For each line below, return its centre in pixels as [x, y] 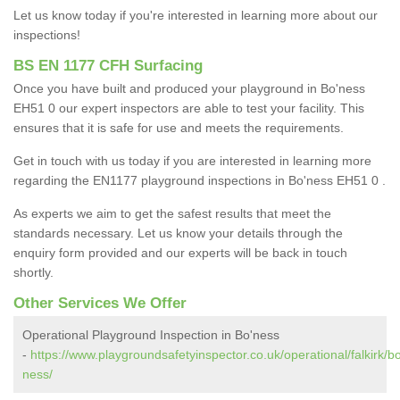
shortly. [35, 273]
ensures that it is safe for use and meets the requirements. [179, 128]
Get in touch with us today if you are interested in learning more [192, 161]
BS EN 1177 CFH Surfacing [108, 66]
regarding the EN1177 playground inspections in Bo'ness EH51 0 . [200, 181]
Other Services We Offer [100, 304]
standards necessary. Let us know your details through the [178, 233]
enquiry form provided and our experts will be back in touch [180, 253]
